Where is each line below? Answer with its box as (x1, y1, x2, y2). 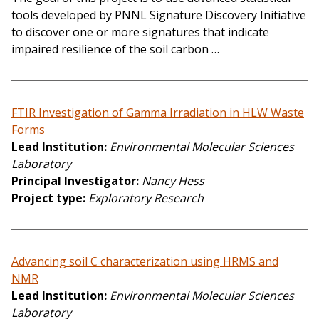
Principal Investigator (11, 173, 136, 189)
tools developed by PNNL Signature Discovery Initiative (11, 7, 306, 23)
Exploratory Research (88, 190, 204, 206)
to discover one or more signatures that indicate (11, 24, 269, 41)
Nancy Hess (142, 173, 204, 189)
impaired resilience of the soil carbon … (11, 41, 219, 58)
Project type (11, 190, 83, 206)
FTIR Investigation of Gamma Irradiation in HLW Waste (11, 105, 304, 121)
